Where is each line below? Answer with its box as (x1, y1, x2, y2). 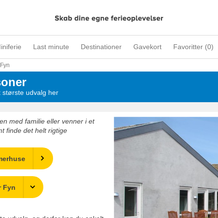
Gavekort (133, 43, 162, 51)
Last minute (33, 43, 69, 51)
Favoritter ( (173, 43, 207, 51)
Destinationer (81, 43, 122, 51)
